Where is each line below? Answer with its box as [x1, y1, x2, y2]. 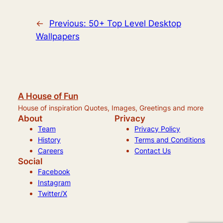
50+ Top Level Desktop [88, 18, 181, 28]
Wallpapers [35, 31, 80, 41]
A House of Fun [17, 91, 78, 101]
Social [17, 156, 42, 166]
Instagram [37, 178, 71, 187]
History [37, 135, 61, 144]
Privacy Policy [134, 124, 181, 133]
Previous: [49, 18, 89, 28]
